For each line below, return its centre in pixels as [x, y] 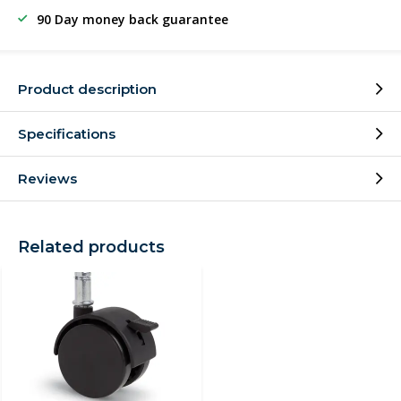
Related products [91, 247]
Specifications [67, 134]
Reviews [47, 179]
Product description [87, 89]
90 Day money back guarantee [132, 19]
